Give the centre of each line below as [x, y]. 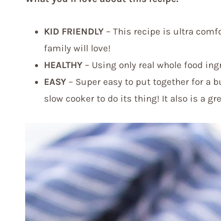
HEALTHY [63, 65]
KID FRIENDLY [74, 32]
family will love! [77, 49]
